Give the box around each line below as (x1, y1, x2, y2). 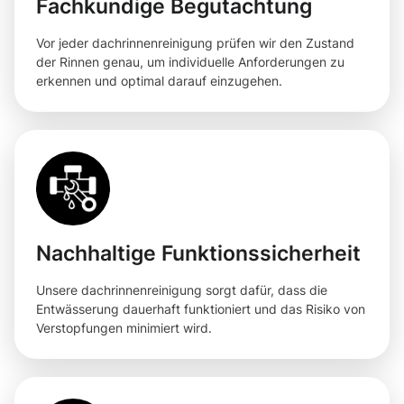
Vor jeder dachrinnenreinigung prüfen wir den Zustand (36, 35, 354, 51)
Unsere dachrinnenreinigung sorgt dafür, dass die (36, 282, 327, 298)
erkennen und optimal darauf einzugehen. (36, 73, 282, 89)
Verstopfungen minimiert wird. (36, 320, 212, 336)
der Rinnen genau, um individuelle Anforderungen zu (36, 54, 344, 70)
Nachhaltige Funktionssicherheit (36, 241, 361, 266)
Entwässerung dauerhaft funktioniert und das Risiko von (36, 301, 365, 317)
